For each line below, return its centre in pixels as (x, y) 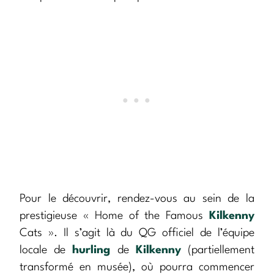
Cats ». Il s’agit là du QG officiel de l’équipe (137, 233)
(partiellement (218, 250)
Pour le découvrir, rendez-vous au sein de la (137, 199)
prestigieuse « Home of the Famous (114, 216)
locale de (46, 250)
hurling (91, 250)
